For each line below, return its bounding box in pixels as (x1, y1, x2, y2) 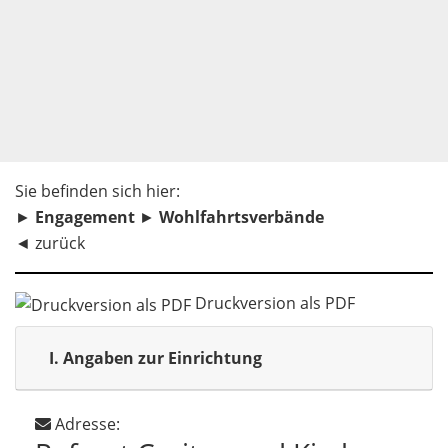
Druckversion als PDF (191, 292, 355, 314)
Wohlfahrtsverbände (159, 206, 324, 228)
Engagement (35, 206, 135, 228)
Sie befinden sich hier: (15, 180, 180, 202)
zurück (35, 232, 85, 254)
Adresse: (51, 412, 120, 435)
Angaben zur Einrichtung (59, 346, 262, 369)
